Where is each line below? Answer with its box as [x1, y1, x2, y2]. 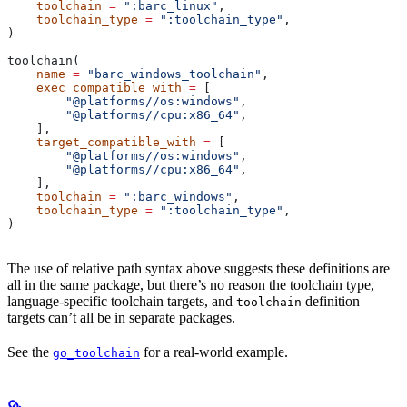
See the [7, 344, 53, 361]
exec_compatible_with [7, 81, 182, 95]
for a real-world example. [140, 344, 288, 361]
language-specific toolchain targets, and [7, 293, 236, 310]
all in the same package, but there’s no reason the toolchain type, [7, 277, 374, 293]
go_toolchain [53, 346, 140, 361]
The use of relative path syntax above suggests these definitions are [7, 261, 390, 277]
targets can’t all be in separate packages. [7, 310, 235, 326]
